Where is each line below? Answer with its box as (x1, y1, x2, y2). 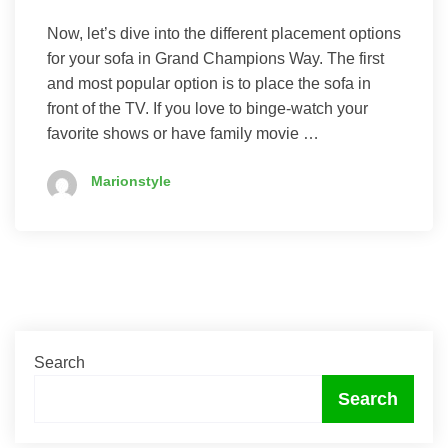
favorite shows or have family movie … (47, 125, 319, 143)
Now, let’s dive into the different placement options (47, 25, 401, 43)
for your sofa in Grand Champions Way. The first (47, 50, 384, 68)
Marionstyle (91, 173, 171, 190)
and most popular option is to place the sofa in (47, 75, 371, 93)
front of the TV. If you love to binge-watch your (47, 100, 368, 118)
